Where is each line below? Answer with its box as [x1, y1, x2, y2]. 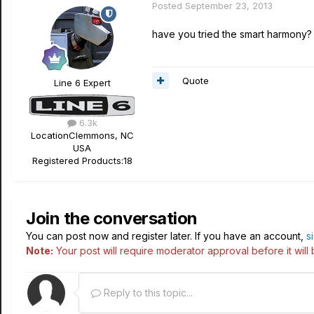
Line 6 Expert [53, 77, 111, 88]
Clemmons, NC [68, 130, 134, 141]
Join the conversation [26, 208, 198, 228]
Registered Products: [32, 155, 123, 166]
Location [30, 130, 69, 141]
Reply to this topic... [101, 287, 193, 299]
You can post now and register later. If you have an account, [26, 230, 306, 242]
